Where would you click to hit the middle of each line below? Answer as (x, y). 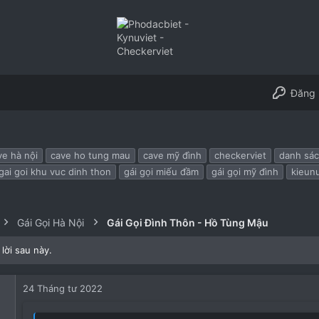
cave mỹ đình (172, 155)
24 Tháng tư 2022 (63, 288)
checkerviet (240, 155)
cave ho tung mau (90, 155)
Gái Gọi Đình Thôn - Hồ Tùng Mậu (188, 222)
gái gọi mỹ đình (245, 172)
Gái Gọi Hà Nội (51, 222)
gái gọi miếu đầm (161, 172)
